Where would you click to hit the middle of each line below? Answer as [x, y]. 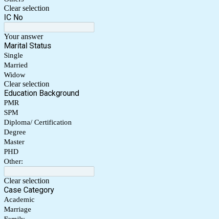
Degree [15, 132]
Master [14, 142]
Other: [13, 162]
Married [16, 65]
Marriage [18, 209]
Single [13, 55]
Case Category [29, 190]
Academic [19, 200]
